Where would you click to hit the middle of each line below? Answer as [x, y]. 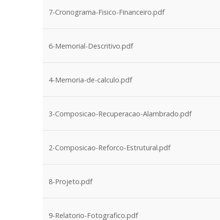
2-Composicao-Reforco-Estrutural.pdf [110, 148]
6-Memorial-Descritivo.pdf [91, 46]
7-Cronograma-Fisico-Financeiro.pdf [107, 12]
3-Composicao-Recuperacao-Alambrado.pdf [120, 114]
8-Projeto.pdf [70, 181]
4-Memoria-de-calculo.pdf [90, 80]
